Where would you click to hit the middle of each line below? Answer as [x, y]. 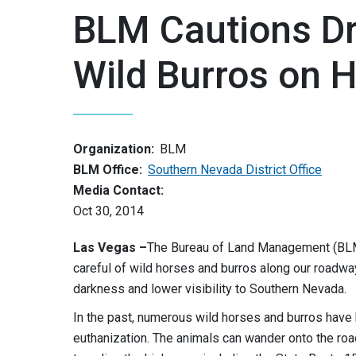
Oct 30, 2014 [108, 211]
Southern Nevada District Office [235, 170]
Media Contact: [118, 190]
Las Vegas [104, 248]
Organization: [114, 149]
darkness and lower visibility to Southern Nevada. [210, 289]
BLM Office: [108, 170]
